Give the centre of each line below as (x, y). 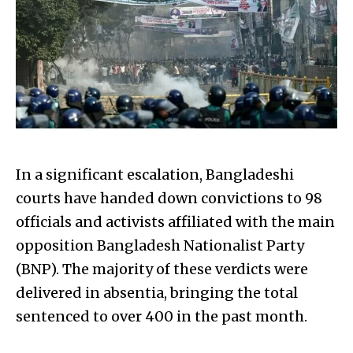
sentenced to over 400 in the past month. (162, 316)
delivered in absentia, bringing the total (157, 292)
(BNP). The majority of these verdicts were (162, 269)
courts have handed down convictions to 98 (169, 198)
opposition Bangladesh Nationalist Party (160, 245)
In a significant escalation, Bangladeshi (155, 174)
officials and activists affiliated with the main (175, 221)
